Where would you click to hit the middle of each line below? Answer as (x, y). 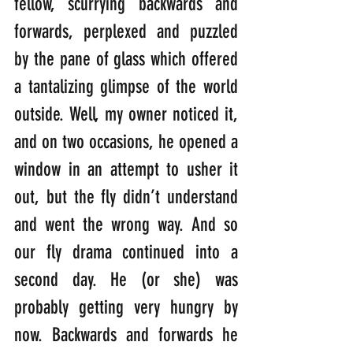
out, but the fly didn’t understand (126, 197)
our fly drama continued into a (126, 253)
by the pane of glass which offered (126, 59)
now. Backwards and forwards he (126, 335)
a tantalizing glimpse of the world (126, 87)
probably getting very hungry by (126, 308)
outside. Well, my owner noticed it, (126, 115)
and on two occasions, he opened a (126, 142)
